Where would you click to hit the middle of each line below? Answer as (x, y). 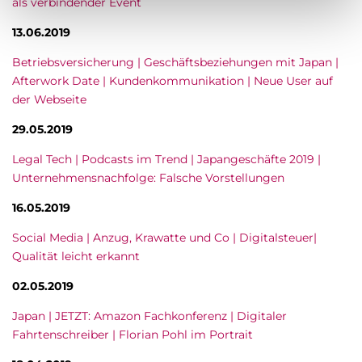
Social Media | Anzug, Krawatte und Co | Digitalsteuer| (164, 238)
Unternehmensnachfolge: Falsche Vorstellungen (148, 178)
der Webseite (49, 99)
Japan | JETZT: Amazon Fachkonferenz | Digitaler (149, 316)
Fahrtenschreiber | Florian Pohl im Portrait (133, 335)
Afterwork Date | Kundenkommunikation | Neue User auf (173, 81)
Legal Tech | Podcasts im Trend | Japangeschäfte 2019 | (166, 159)
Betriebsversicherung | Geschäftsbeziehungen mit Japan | (175, 62)
